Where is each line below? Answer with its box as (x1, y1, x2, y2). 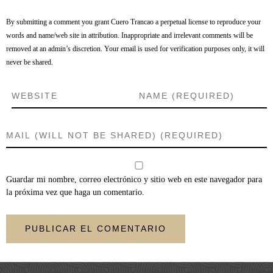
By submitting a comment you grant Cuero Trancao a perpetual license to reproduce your (6, 18, 261, 26)
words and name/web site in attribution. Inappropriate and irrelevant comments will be (6, 32, 253, 40)
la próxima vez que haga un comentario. (6, 188, 144, 197)
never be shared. (6, 58, 53, 66)
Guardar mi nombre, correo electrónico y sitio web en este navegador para (6, 175, 262, 184)
